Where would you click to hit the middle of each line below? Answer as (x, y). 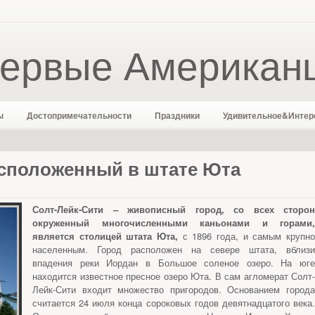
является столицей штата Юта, (105, 236)
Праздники (177, 115)
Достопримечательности (79, 115)
